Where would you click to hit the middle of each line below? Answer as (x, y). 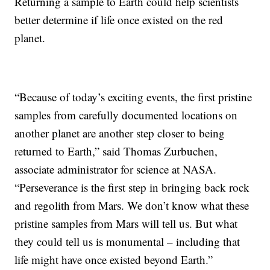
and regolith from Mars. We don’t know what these (132, 206)
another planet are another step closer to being (120, 133)
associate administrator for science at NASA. (116, 169)
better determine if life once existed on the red (119, 20)
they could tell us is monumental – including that (127, 242)
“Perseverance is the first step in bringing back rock (132, 187)
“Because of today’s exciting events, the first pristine (133, 97)
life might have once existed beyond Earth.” (114, 260)
